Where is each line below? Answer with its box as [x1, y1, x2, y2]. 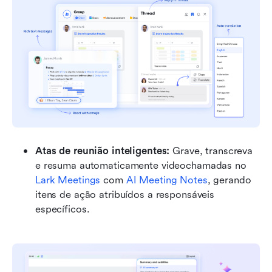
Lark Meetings [35, 174, 101, 186]
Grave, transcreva [172, 144, 253, 157]
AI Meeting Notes [126, 174, 208, 186]
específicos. [35, 203, 90, 215]
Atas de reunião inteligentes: [35, 144, 173, 157]
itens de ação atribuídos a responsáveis [35, 188, 215, 200]
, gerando [207, 174, 251, 186]
